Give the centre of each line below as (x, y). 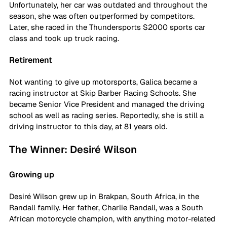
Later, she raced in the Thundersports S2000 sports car (108, 27)
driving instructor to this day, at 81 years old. (89, 127)
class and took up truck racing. (65, 39)
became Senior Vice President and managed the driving (108, 104)
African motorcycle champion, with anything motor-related (113, 219)
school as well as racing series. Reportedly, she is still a (107, 116)
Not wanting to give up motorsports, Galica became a (104, 82)
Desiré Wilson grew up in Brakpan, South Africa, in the (105, 197)
